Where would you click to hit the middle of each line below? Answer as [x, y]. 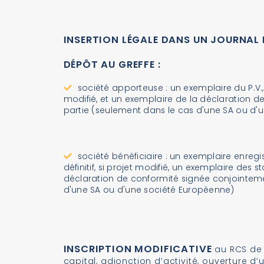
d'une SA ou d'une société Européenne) [149, 190]
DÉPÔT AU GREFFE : [112, 64]
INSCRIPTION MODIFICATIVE [138, 249]
